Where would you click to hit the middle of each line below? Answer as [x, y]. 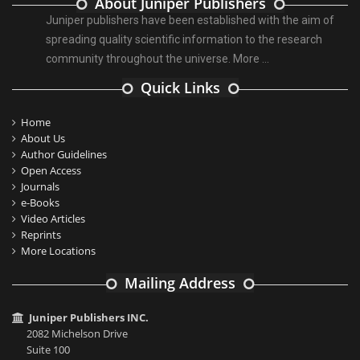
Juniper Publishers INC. [89, 318]
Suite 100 [48, 350]
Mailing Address [180, 283]
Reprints [41, 235]
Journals [40, 187]
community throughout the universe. [139, 59]
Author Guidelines [64, 155]
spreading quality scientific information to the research [184, 40]
